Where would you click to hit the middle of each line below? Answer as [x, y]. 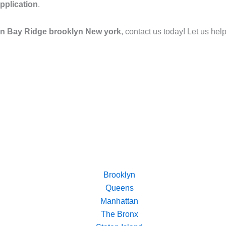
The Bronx [119, 214]
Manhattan [119, 201]
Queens [119, 188]
